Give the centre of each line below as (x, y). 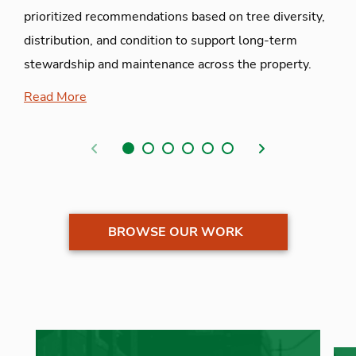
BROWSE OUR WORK (176, 232)
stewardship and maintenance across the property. (168, 64)
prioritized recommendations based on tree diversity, (174, 16)
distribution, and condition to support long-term (161, 40)
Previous (119, 146)
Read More (55, 97)
